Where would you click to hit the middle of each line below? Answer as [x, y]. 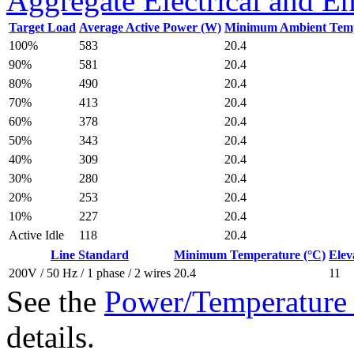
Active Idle [36, 235]
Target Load [42, 27]
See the [55, 301]
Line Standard [90, 255]
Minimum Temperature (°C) [250, 255]
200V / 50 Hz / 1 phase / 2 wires [90, 273]
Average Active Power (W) [150, 27]
